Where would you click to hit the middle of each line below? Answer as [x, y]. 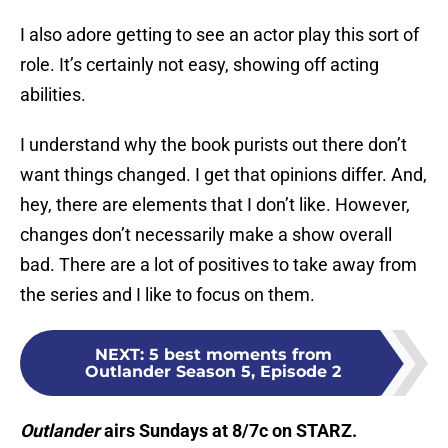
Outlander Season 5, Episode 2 [213, 372]
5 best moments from [240, 355]
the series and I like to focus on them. [167, 295]
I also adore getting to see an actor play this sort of [219, 35]
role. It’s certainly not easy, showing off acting [199, 65]
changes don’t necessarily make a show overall [206, 235]
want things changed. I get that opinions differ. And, [223, 175]
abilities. [53, 95]
